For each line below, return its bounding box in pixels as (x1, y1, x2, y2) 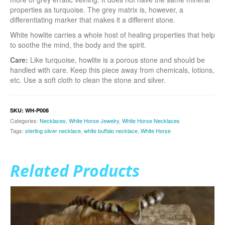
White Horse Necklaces (122, 116, 180, 125)
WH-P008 (25, 106, 49, 114)
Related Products (10, 159, 140, 181)
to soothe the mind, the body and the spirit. (10, 39, 146, 50)
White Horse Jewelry (69, 116, 119, 125)
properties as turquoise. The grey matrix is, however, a (10, 4, 183, 15)
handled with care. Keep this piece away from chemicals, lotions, (10, 64, 214, 75)
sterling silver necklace (25, 126, 81, 135)
